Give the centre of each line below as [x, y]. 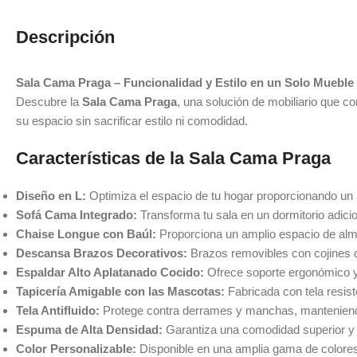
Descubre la [49, 101]
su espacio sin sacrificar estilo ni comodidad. [132, 120]
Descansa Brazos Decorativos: [102, 253]
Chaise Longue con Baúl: [86, 233]
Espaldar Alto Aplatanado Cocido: [110, 272]
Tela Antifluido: [58, 310]
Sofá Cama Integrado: [76, 214]
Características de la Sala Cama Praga [173, 158]
